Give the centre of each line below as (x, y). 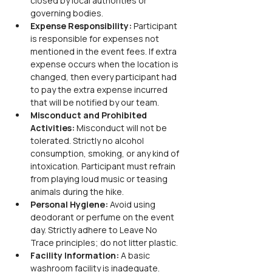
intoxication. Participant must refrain (104, 166)
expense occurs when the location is (105, 64)
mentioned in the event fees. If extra (104, 51)
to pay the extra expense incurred (100, 90)
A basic (136, 255)
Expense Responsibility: (82, 26)
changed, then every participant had (104, 77)
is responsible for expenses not (96, 39)
